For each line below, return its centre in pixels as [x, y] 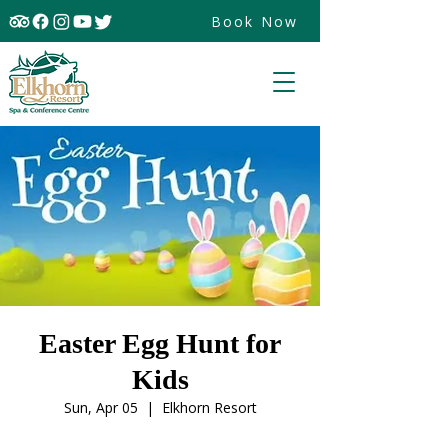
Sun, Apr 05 [100, 407]
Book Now [254, 21]
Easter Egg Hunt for [160, 343]
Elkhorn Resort [209, 407]
